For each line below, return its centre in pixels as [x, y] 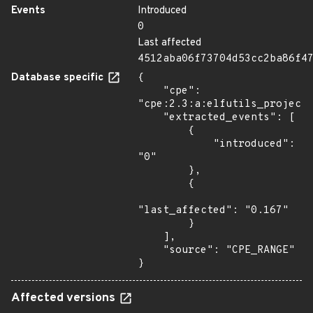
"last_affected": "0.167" [213, 211]
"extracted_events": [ [150, 118]
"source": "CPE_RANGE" [150, 250]
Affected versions [65, 298]
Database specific [59, 78]
